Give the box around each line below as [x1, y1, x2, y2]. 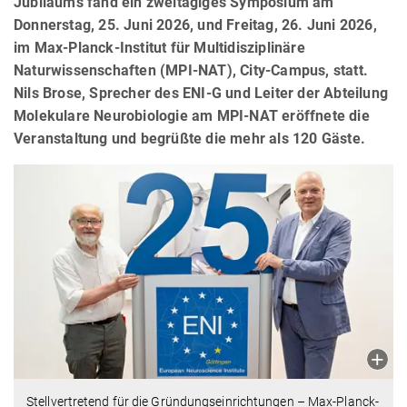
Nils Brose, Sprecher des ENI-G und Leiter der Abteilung [14, 84, 389, 103]
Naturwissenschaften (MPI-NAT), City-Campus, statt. [14, 62, 369, 80]
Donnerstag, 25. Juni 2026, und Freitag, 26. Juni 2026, [14, 16, 377, 35]
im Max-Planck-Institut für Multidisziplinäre [14, 39, 305, 57]
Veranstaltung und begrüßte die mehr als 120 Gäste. [14, 130, 366, 148]
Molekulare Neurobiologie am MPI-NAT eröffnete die [14, 107, 370, 125]
